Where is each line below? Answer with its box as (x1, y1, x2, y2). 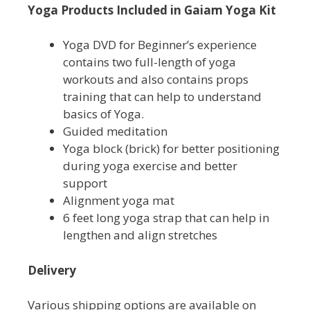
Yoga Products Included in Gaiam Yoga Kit (28, 1, 276, 18)
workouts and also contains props (63, 71, 248, 87)
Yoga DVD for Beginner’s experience (63, 37, 257, 53)
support (63, 175, 107, 191)
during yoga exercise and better (63, 158, 237, 174)
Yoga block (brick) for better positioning (63, 140, 280, 156)
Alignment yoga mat (63, 192, 174, 208)
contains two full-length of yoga (63, 54, 236, 70)
